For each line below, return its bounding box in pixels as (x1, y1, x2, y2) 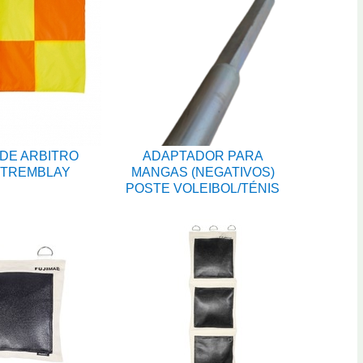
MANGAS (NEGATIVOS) (130, 165, 275, 179)
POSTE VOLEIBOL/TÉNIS (126, 181, 280, 195)
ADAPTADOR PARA (142, 149, 263, 163)
